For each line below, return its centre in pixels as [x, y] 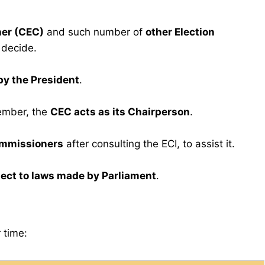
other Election [180, 32]
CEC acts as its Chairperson [120, 112]
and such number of [95, 32]
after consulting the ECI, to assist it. [149, 144]
